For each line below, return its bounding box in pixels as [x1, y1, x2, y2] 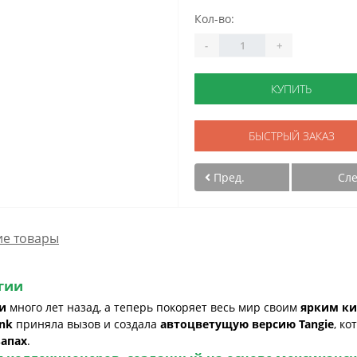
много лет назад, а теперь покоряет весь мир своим [6, 300, 300, 315]
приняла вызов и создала [13, 316, 160, 331]
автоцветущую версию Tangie [160, 316, 334, 331]
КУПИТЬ [271, 81, 312, 96]
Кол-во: [194, 11, 234, 26]
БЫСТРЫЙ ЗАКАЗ [248, 128, 335, 143]
